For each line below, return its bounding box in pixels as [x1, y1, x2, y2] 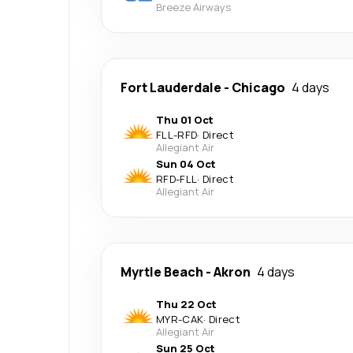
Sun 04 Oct [156, 156, 216, 171]
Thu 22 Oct [156, 296, 217, 311]
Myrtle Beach [121, 262, 203, 281]
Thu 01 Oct [156, 112, 214, 127]
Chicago [232, 78, 285, 96]
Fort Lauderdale [121, 78, 221, 96]
